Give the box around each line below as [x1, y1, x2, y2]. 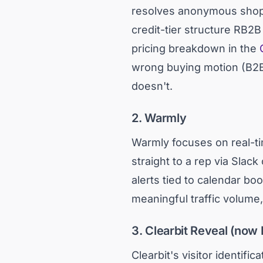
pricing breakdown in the [131, 42, 257, 55]
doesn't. [131, 80, 173, 92]
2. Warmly [131, 111, 187, 125]
